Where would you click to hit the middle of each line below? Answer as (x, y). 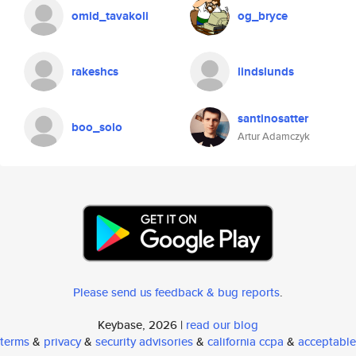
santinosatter (273, 118)
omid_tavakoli (110, 16)
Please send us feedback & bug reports (176, 292)
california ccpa (246, 341)
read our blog (222, 325)
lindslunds (266, 72)
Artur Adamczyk (274, 136)
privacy (62, 341)
